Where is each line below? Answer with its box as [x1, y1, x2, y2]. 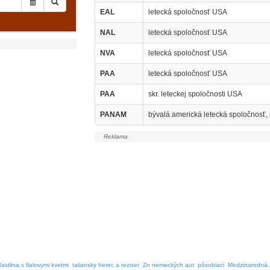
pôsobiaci [198, 262, 224, 268]
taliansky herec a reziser [72, 262, 139, 268]
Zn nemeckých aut [143, 262, 194, 268]
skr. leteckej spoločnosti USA [148, 90, 242, 98]
